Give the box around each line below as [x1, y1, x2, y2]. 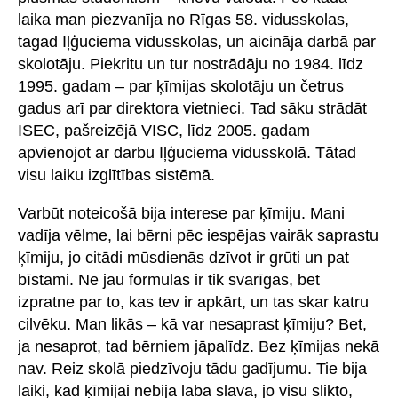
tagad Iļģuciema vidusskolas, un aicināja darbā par [18, 33, 376, 52]
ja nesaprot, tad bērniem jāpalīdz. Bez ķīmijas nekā [18, 338, 379, 356]
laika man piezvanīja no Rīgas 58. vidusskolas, [18, 11, 349, 29]
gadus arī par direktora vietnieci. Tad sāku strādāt [18, 99, 367, 118]
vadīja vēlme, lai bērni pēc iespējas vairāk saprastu [18, 227, 378, 245]
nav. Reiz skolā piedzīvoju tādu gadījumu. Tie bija [18, 360, 367, 378]
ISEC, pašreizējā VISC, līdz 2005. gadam [18, 122, 310, 140]
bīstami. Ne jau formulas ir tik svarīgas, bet [18, 271, 320, 290]
